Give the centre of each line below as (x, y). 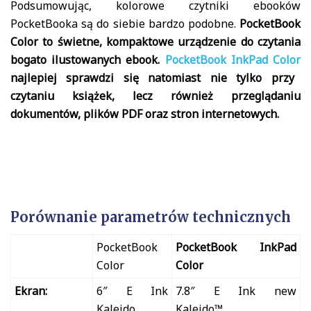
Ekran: (31, 291)
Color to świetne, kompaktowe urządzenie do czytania (155, 41)
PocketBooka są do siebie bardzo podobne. (125, 23)
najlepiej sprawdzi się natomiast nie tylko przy (152, 77)
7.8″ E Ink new (236, 291)
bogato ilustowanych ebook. (88, 59)
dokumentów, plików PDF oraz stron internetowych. (145, 114)
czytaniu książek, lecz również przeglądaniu (155, 95)
